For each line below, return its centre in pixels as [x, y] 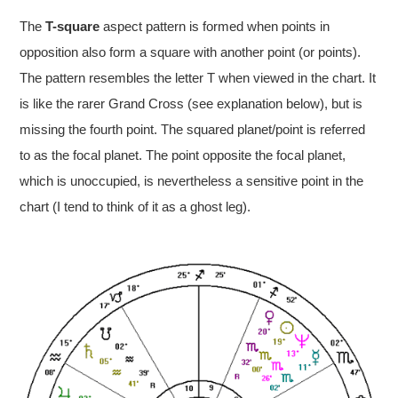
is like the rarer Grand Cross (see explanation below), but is [191, 104]
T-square [73, 27]
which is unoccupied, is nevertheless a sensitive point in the [192, 181]
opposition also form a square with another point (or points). [191, 52]
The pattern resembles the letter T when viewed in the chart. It [198, 78]
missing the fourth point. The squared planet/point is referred [193, 130]
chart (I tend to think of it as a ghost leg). [135, 207]
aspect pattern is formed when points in [215, 27]
